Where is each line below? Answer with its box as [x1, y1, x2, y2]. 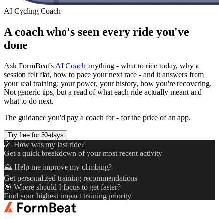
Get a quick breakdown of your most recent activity [4, 149, 162, 157]
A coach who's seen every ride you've [4, 25, 189, 38]
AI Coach [55, 61, 86, 70]
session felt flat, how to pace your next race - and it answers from [4, 70, 204, 79]
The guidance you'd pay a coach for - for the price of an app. [4, 113, 191, 122]
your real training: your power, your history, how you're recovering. [4, 79, 212, 88]
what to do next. [4, 96, 54, 105]
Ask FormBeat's [4, 61, 55, 70]
